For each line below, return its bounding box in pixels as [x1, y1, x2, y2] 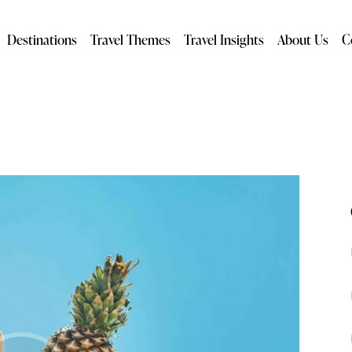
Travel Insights [184, 30, 265, 49]
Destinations [7, 30, 78, 49]
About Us [277, 30, 329, 49]
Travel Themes [90, 30, 171, 49]
